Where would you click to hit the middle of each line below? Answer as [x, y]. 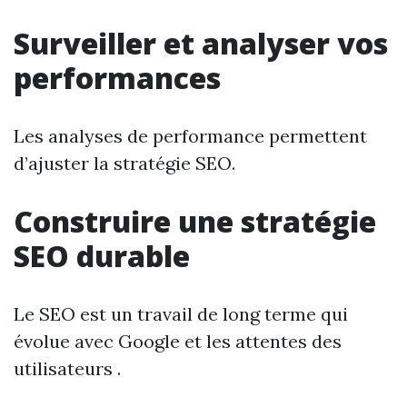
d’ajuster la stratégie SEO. [124, 163]
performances [117, 78]
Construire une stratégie [195, 221]
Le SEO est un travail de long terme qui [181, 314]
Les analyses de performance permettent [190, 136]
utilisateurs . [67, 368]
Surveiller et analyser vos [201, 43]
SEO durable [102, 256]
